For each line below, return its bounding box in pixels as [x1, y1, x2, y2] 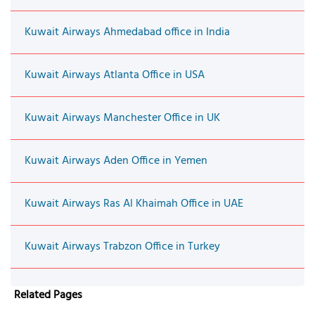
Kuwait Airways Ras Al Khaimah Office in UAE [25, 194, 243, 213]
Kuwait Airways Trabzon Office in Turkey [25, 237, 220, 256]
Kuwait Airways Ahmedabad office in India [25, 22, 230, 41]
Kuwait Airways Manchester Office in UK [25, 108, 220, 127]
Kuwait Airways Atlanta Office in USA [25, 65, 205, 84]
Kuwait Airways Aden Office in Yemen [25, 151, 207, 170]
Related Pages [14, 285, 82, 304]
